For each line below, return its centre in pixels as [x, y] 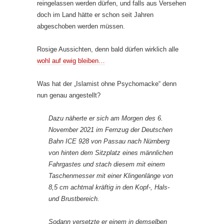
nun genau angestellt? [69, 95]
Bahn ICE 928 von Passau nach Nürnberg [109, 141]
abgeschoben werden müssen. [81, 26]
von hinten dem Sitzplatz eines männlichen [111, 152]
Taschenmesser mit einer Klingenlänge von [111, 175]
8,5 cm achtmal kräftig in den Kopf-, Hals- [109, 187]
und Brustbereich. [74, 198]
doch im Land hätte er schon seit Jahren [95, 14]
